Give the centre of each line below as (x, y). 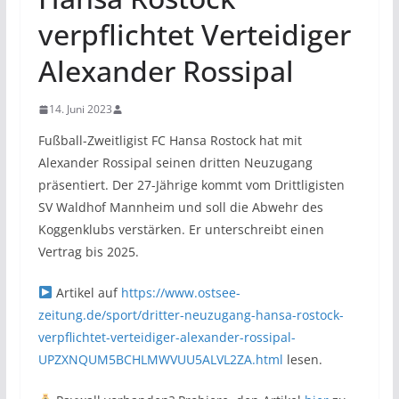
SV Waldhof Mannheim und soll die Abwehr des (180, 207)
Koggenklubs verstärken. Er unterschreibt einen (181, 229)
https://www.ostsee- (180, 293)
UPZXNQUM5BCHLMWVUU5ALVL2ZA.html (160, 359)
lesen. (302, 359)
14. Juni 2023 (80, 109)
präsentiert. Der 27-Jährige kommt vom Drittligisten (191, 185)
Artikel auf (86, 293)
